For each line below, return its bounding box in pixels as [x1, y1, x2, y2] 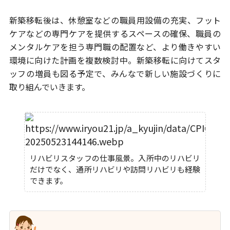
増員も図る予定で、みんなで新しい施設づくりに [34, 67, 221, 80]
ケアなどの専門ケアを [9, 27, 94, 40]
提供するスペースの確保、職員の [94, 27, 221, 40]
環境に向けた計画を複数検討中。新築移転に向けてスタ [9, 54, 221, 67]
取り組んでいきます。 [9, 81, 90, 93]
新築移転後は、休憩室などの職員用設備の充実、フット [9, 14, 221, 27]
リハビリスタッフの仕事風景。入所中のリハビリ [29, 152, 201, 164]
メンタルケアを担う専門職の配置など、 [9, 41, 162, 53]
